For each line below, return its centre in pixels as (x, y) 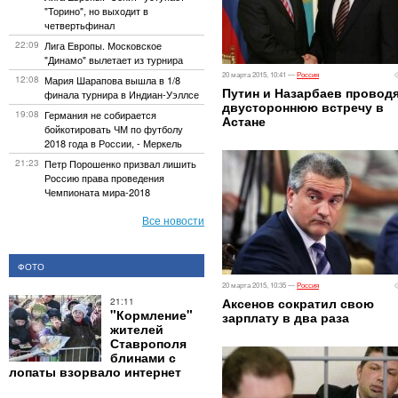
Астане (244, 121)
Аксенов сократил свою (298, 303)
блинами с (143, 357)
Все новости (173, 220)
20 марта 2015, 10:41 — (259, 74)
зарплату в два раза (286, 317)
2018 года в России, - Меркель (113, 143)
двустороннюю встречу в (303, 107)
